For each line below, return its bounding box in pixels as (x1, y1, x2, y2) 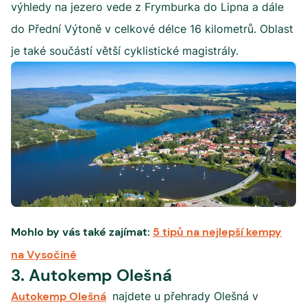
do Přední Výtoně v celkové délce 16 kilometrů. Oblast (11, 22, 293, 36)
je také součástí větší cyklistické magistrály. (11, 44, 238, 58)
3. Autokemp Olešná (11, 265, 172, 286)
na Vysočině (11, 247, 77, 262)
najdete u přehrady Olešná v (109, 289, 258, 303)
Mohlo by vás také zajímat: (11, 225, 153, 239)
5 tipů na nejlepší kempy (153, 225, 282, 239)
